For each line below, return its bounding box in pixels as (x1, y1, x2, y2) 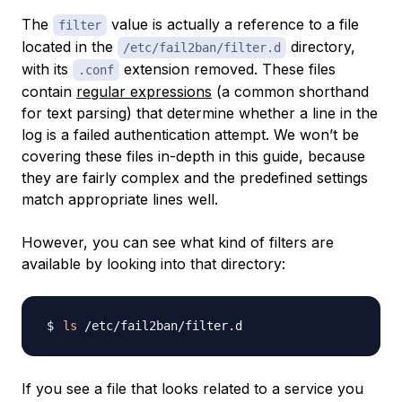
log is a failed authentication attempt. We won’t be (22, 126, 359, 144)
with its (22, 60, 73, 79)
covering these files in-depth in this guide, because (22, 147, 365, 166)
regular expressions (76, 83, 212, 101)
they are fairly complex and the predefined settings (22, 169, 368, 188)
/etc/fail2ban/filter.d (123, 40, 281, 56)
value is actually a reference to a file (107, 15, 359, 34)
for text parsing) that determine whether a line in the (22, 104, 378, 123)
